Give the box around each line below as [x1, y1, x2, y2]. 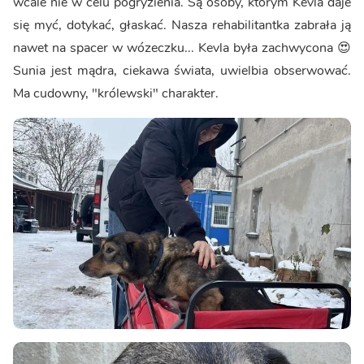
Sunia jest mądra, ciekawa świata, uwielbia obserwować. [13, 62, 351, 80]
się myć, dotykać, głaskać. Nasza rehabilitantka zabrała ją [13, 16, 351, 35]
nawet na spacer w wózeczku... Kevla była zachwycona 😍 [13, 39, 351, 58]
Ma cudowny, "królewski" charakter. [13, 84, 219, 103]
